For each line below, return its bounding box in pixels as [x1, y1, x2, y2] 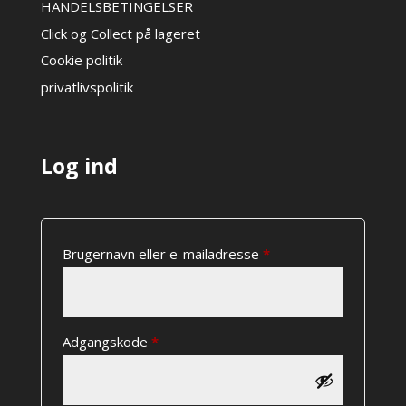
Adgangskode [62, 333, 151, 352]
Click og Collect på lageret [40, 24, 200, 43]
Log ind [40, 151, 118, 181]
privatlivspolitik [40, 77, 133, 96]
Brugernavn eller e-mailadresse [62, 245, 263, 264]
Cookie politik [40, 51, 122, 70]
